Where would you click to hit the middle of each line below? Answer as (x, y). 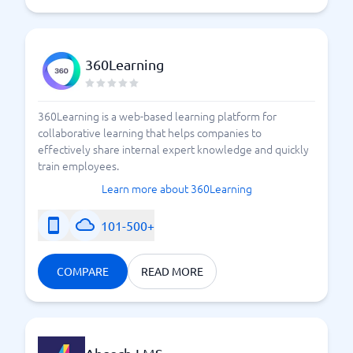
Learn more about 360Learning (176, 188)
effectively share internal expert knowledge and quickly (173, 149)
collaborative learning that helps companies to (150, 132)
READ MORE (172, 271)
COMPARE (83, 271)
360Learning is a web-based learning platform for (157, 116)
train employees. (78, 165)
